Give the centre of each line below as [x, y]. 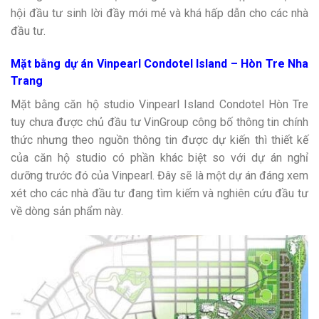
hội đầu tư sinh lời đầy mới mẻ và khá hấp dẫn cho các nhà [159, 13]
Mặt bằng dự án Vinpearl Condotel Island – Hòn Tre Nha [159, 63]
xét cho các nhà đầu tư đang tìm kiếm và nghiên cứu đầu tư [159, 194]
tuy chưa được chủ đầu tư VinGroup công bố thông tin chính [159, 122]
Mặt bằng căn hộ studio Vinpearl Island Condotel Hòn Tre [159, 105]
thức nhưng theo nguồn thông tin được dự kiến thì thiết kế [159, 140]
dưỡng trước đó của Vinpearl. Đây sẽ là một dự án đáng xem [159, 176]
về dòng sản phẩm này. [67, 211]
